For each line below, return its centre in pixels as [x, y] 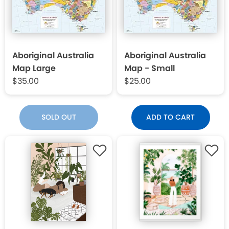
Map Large [34, 68]
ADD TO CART [170, 117]
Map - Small [150, 68]
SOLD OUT [59, 117]
